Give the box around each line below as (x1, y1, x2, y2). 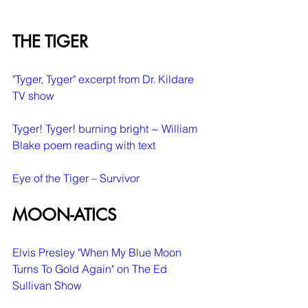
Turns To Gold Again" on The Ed (12, 262, 170, 276)
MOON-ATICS (12, 204, 116, 226)
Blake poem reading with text (12, 138, 155, 153)
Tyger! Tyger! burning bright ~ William (12, 122, 200, 136)
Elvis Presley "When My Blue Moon (12, 245, 184, 260)
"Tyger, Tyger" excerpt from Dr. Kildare (12, 72, 197, 87)
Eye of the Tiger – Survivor (12, 171, 140, 186)
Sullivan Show (12, 278, 82, 293)
